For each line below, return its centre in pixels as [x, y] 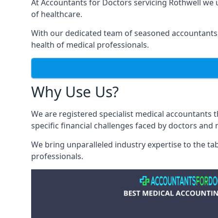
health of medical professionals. [90, 45]
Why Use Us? [75, 92]
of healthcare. [57, 14]
